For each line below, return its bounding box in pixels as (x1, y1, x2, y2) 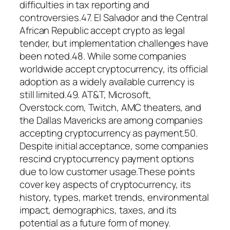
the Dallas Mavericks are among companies (20, 113, 203, 127)
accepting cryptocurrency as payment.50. (20, 126, 198, 140)
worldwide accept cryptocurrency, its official (20, 62, 208, 75)
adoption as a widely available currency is (20, 74, 195, 88)
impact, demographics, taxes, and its (20, 203, 177, 217)
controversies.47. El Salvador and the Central (20, 10, 208, 24)
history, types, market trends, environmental (20, 190, 209, 204)
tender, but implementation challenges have (20, 36, 208, 50)
